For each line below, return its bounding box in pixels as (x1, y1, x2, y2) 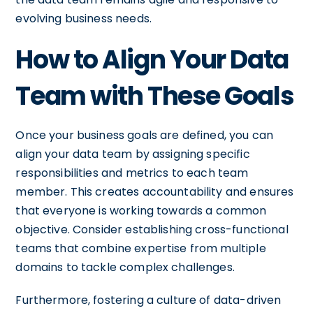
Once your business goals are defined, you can (15, 126, 274, 143)
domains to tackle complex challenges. (15, 259, 235, 275)
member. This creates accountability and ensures (15, 183, 294, 200)
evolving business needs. (15, 10, 152, 27)
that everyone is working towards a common (15, 202, 267, 219)
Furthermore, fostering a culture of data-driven (15, 291, 282, 308)
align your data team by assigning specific (15, 145, 250, 162)
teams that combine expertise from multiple (15, 240, 266, 256)
